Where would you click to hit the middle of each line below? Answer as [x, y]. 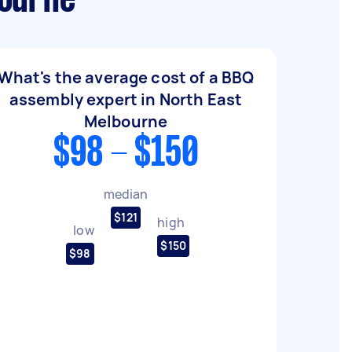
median [126, 194]
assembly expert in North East [126, 99]
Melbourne [126, 121]
